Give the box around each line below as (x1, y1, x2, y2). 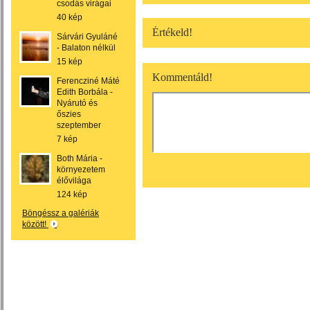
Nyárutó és (57, 98, 98, 108)
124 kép (57, 190, 87, 199)
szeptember (57, 120, 101, 130)
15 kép (57, 57, 82, 66)
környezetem (57, 165, 105, 174)
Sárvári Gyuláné (57, 32, 118, 42)
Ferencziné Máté (57, 76, 120, 86)
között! (22, 219, 48, 229)
